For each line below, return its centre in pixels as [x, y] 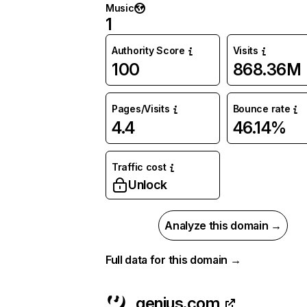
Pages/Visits [141, 109]
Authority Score [148, 50]
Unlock [148, 185]
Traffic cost [139, 167]
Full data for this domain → [173, 260]
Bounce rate [261, 109]
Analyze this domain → [223, 225]
